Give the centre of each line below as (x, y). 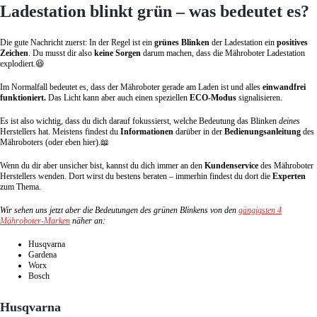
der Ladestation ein (242, 43)
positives (291, 43)
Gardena (42, 255)
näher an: (88, 221)
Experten (289, 177)
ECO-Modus (213, 98)
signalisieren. (259, 98)
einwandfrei (284, 87)
